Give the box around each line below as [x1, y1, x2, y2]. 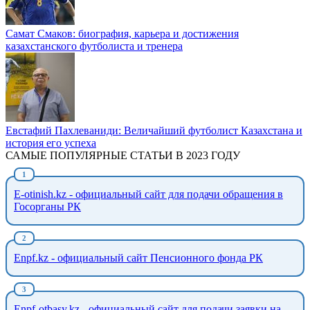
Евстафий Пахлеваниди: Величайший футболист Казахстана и [6, 125, 302, 137]
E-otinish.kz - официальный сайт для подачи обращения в [14, 188, 283, 201]
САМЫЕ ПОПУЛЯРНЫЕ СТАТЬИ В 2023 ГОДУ [6, 149, 240, 162]
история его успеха [6, 137, 96, 149]
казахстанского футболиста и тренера [6, 40, 183, 53]
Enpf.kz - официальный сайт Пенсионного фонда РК [14, 252, 263, 264]
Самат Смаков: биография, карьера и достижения [6, 28, 239, 40]
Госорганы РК [14, 201, 81, 213]
